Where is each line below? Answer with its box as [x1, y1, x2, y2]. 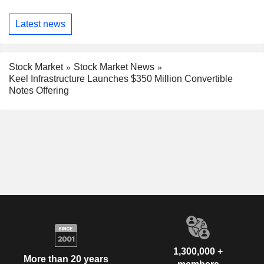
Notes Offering [9, 85, 69, 96]
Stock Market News [74, 61, 154, 72]
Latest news [15, 19, 65, 29]
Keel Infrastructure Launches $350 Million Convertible [9, 74, 233, 84]
